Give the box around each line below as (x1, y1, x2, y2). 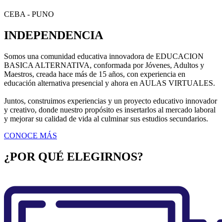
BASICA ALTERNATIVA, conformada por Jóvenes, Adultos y (4, 61, 204, 69)
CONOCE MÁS (4, 131, 57, 140)
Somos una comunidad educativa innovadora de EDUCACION (4, 52, 204, 60)
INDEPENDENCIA (4, 29, 103, 42)
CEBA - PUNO (4, 10, 54, 19)
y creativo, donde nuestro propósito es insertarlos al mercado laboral (4, 106, 216, 114)
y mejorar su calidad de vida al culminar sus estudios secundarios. (4, 114, 208, 123)
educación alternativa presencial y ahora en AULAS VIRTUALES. (4, 79, 215, 87)
